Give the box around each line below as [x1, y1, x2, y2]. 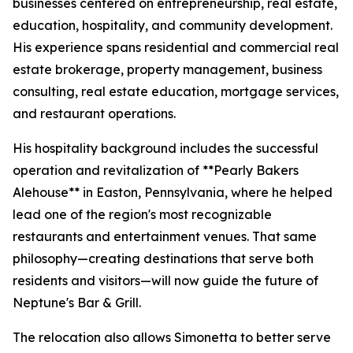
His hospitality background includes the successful [13, 140, 318, 156]
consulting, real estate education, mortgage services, [13, 84, 339, 99]
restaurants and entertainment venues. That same [13, 229, 317, 244]
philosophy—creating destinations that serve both [13, 251, 314, 266]
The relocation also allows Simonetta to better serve [13, 329, 331, 345]
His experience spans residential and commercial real [13, 39, 339, 55]
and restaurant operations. [13, 106, 176, 121]
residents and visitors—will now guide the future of [13, 273, 318, 288]
